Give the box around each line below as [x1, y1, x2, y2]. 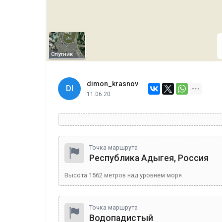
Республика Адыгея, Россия [89, 153, 209, 163]
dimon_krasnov [87, 79, 138, 88]
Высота [64, 171, 89, 179]
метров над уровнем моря [103, 171, 182, 179]
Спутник [51, 51, 73, 57]
